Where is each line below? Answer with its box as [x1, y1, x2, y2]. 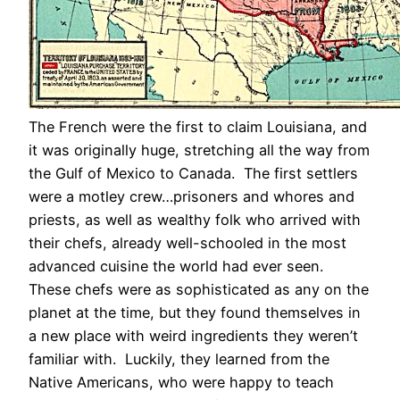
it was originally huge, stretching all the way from [29, 140, 370, 159]
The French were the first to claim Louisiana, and [29, 117, 367, 136]
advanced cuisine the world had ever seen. [29, 256, 328, 275]
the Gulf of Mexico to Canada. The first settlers [29, 163, 358, 182]
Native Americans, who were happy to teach [29, 372, 334, 391]
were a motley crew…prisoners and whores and [29, 187, 354, 205]
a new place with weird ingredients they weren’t [29, 326, 358, 345]
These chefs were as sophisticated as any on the [29, 279, 369, 298]
